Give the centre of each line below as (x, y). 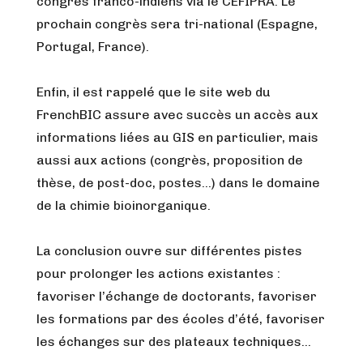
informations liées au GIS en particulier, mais (177, 137)
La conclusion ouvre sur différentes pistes (169, 251)
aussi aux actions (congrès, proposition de (170, 160)
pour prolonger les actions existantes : (158, 273)
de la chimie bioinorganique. (124, 205)
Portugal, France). (93, 47)
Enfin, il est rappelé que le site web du (154, 92)
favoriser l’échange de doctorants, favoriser (177, 296)
